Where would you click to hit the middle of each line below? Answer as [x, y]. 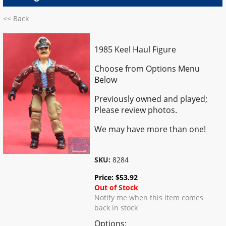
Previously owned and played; [151, 99]
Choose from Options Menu [147, 68]
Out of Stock [117, 187]
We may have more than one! [150, 129]
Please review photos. [136, 110]
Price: [105, 177]
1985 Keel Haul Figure [135, 49]
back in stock [116, 207]
